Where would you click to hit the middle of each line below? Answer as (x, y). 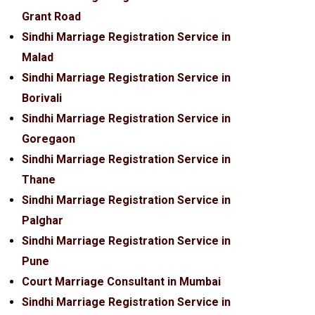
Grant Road (51, 17)
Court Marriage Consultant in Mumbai (121, 282)
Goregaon (48, 139)
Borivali (41, 98)
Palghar (42, 221)
